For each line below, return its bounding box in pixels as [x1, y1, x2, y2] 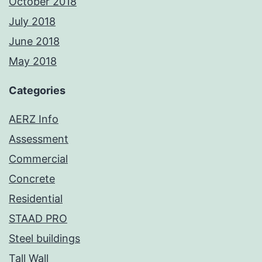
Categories [9, 84, 65, 96]
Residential [9, 192, 63, 205]
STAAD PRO [9, 212, 67, 225]
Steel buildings [9, 232, 80, 244]
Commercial [9, 152, 68, 165]
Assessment [9, 132, 68, 145]
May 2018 [9, 54, 57, 67]
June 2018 [9, 35, 60, 47]
